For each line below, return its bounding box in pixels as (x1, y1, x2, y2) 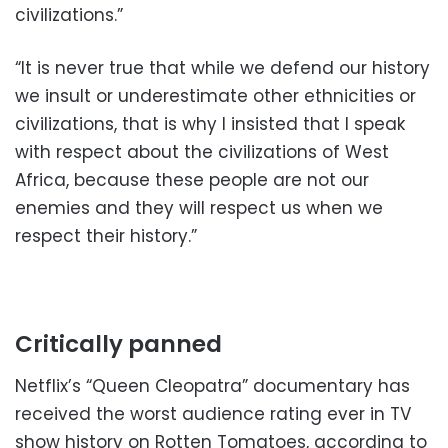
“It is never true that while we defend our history (15, 56, 430, 81)
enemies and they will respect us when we (15, 196, 383, 221)
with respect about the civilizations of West (15, 140, 389, 165)
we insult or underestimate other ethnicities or (15, 84, 416, 109)
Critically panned (15, 328, 222, 361)
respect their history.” (15, 224, 197, 249)
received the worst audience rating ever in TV (15, 401, 411, 426)
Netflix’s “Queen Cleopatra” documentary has (15, 373, 410, 398)
